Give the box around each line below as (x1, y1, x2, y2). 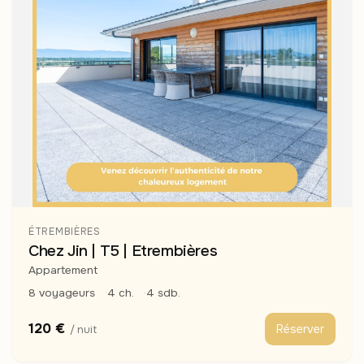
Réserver (276, 322, 324, 337)
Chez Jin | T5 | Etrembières (28, 241, 218, 262)
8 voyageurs (28, 286, 95, 301)
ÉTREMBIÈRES (28, 225, 101, 239)
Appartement (28, 263, 97, 278)
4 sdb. (146, 286, 180, 301)
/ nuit (70, 323, 97, 336)
